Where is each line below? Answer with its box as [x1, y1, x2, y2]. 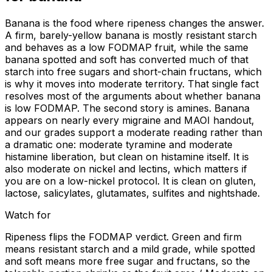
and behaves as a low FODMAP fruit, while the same [5, 41, 248, 54]
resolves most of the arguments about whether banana [5, 90, 260, 103]
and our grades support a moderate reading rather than [5, 126, 262, 139]
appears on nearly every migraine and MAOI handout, [5, 114, 254, 127]
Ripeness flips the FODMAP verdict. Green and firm [5, 231, 242, 243]
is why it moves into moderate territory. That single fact [5, 78, 259, 90]
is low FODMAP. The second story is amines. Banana [5, 102, 250, 115]
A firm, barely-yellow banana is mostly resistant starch [5, 29, 257, 42]
